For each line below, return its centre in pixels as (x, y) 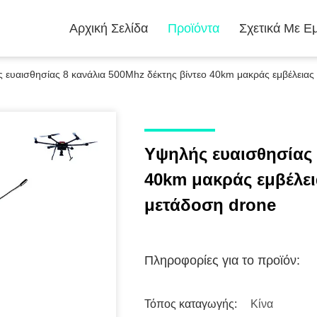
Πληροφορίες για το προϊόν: (222, 260)
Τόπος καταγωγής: (191, 304)
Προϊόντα (194, 28)
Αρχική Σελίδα (109, 28)
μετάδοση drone (210, 205)
